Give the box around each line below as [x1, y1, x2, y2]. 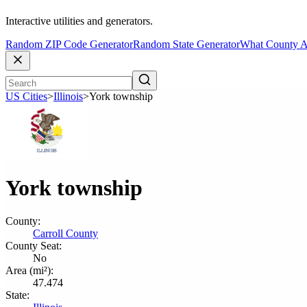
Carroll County [33, 228, 98, 239]
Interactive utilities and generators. [5, 15, 153, 27]
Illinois [53, 90, 83, 103]
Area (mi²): [5, 265, 53, 276]
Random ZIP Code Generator [5, 38, 133, 51]
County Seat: [5, 240, 62, 251]
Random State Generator [133, 38, 240, 51]
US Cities [5, 90, 47, 103]
